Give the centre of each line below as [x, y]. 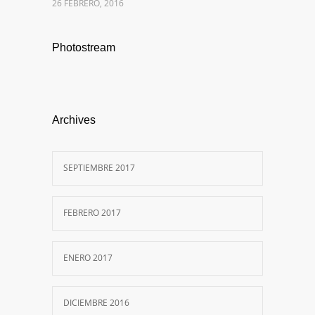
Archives [74, 120]
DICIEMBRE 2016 [96, 303]
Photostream [84, 48]
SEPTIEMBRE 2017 [99, 168]
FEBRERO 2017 [92, 213]
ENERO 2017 [88, 258]
